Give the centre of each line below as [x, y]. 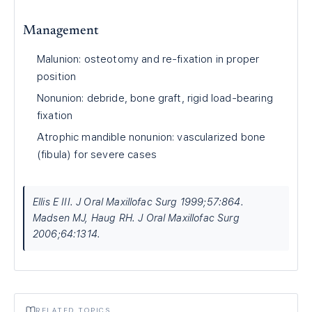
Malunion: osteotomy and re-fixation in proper [148, 59]
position [57, 77]
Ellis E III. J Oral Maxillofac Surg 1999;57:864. [138, 202]
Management [61, 31]
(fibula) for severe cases [97, 155]
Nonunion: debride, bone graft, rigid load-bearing [155, 98]
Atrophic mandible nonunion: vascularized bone [151, 137]
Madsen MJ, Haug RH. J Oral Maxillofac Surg [136, 218]
